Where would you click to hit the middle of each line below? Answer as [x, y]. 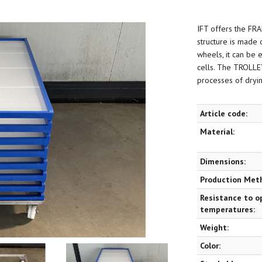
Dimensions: [223, 161]
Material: [217, 132]
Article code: [223, 113]
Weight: [214, 227]
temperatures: [227, 209]
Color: [210, 246]
